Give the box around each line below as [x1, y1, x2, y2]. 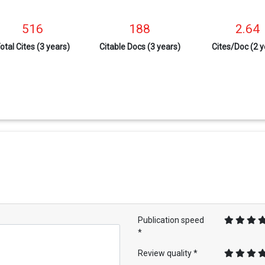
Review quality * [138, 248, 198, 258]
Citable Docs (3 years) [99, 41, 180, 51]
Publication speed [138, 215, 205, 225]
